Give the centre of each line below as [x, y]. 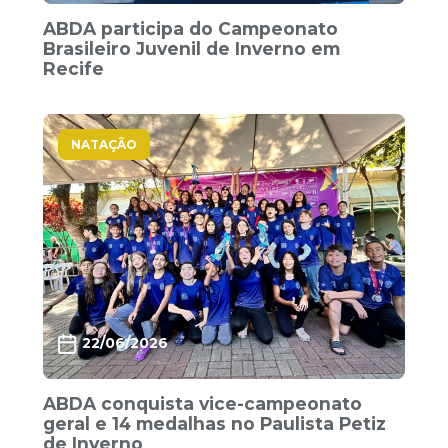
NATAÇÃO [104, 145]
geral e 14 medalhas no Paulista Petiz [215, 424]
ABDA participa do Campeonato [191, 29]
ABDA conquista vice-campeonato [203, 404]
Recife [74, 69]
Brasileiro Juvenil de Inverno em [192, 49]
